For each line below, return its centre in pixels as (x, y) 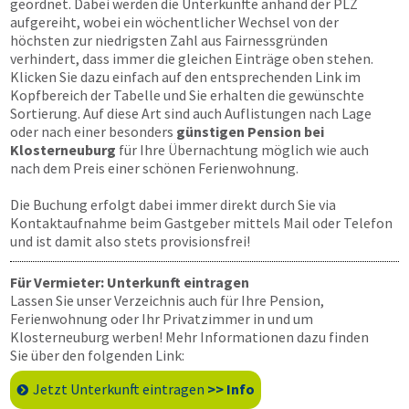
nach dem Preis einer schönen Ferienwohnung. (154, 168)
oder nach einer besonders (93, 131)
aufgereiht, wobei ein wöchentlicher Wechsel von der (174, 22)
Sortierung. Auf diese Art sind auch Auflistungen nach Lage (191, 113)
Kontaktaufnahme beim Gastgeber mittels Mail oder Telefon (201, 223)
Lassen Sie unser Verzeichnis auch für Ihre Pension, (167, 300)
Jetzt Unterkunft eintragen (120, 389)
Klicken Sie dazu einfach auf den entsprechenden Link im (185, 77)
